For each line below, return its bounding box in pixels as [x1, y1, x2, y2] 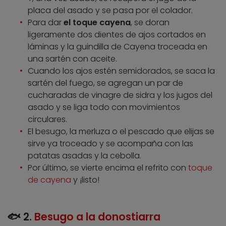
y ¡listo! [71, 174, 99, 186]
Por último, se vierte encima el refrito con [28, 162, 188, 174]
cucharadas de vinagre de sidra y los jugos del [28, 89, 212, 101]
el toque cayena [64, 17, 131, 29]
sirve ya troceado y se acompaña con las [28, 138, 193, 150]
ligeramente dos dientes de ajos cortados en [28, 29, 206, 41]
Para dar [28, 17, 64, 29]
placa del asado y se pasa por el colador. [28, 5, 193, 17]
